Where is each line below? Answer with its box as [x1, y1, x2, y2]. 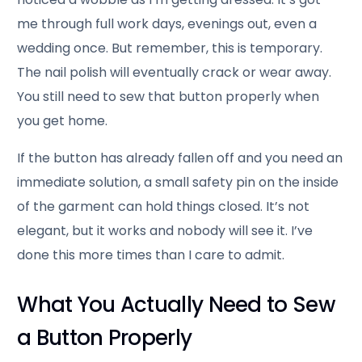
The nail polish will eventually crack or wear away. [17, 62, 332, 82]
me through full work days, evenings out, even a [17, 14, 318, 33]
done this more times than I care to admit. [17, 245, 285, 264]
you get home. [17, 111, 108, 130]
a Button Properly [17, 322, 192, 352]
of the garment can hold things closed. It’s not [17, 196, 310, 216]
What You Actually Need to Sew [17, 289, 335, 319]
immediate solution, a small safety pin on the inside [17, 172, 339, 192]
